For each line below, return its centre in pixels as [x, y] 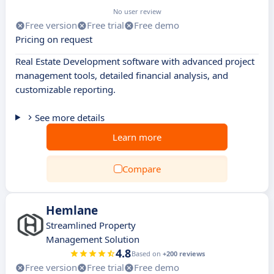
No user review [137, 11]
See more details [69, 117]
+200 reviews [183, 254]
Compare [141, 169]
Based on [147, 254]
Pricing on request [54, 39]
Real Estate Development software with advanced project [135, 61]
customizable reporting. [65, 89]
